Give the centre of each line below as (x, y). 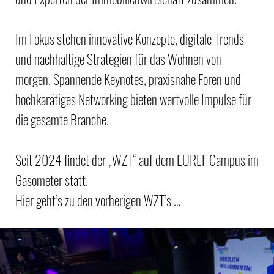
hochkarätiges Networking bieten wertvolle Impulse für (133, 99)
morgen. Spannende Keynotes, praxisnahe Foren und (128, 79)
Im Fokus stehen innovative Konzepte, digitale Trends (130, 39)
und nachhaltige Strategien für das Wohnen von (118, 59)
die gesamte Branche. (62, 119)
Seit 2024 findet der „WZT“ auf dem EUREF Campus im (137, 160)
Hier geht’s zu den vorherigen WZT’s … (98, 200)
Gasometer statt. (52, 180)
